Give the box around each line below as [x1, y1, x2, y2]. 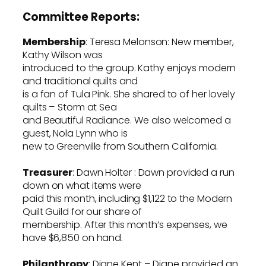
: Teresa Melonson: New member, [85, 34, 234, 49]
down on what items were [23, 178, 141, 192]
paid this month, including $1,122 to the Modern [23, 191, 233, 205]
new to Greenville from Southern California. [23, 139, 218, 153]
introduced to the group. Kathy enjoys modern [23, 61, 236, 75]
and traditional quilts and [23, 74, 138, 88]
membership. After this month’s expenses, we [23, 217, 227, 232]
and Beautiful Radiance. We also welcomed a [23, 113, 231, 127]
